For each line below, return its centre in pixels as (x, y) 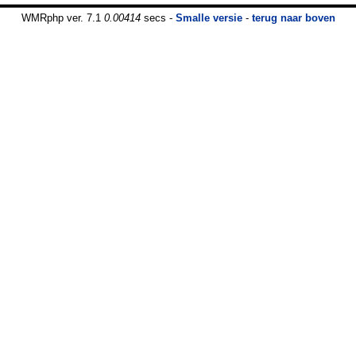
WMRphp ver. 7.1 (62, 17)
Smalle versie (209, 17)
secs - (158, 17)
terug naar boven (293, 17)
